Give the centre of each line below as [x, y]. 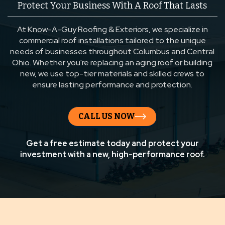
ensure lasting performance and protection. [113, 85]
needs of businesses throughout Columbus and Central [113, 52]
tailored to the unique [164, 41]
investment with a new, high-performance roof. [112, 155]
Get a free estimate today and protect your [112, 144]
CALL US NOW [107, 117]
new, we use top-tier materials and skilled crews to [113, 74]
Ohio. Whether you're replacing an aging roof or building [113, 63]
